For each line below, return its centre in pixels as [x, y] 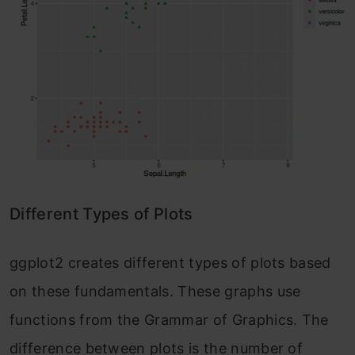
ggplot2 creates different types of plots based [170, 263]
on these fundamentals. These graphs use [155, 291]
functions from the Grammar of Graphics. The [169, 320]
